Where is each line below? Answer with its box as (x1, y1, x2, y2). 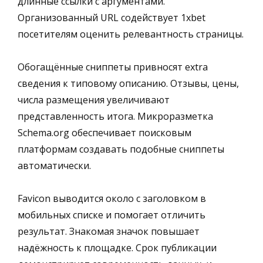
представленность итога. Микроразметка (18, 109, 213, 123)
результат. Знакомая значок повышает (18, 224, 200, 238)
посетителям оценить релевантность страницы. (18, 27, 244, 41)
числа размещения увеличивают (18, 93, 170, 106)
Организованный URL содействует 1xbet (18, 11, 205, 24)
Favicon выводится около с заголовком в (18, 191, 206, 205)
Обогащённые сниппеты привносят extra (18, 60, 208, 73)
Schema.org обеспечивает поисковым (18, 126, 191, 139)
